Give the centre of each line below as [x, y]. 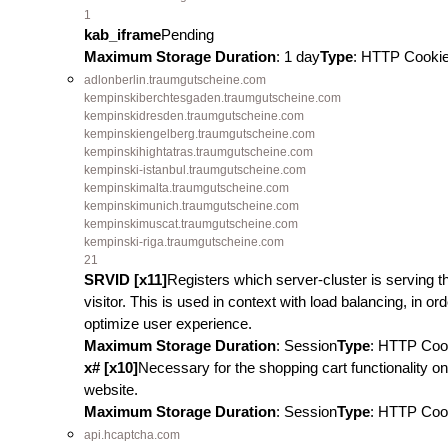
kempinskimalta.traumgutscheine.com [186, 188]
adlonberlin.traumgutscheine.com [175, 80]
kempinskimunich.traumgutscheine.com [191, 206]
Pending [187, 34]
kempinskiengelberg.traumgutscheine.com [199, 134]
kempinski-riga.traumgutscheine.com [184, 242]
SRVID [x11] [125, 279]
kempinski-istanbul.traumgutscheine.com [195, 170]
